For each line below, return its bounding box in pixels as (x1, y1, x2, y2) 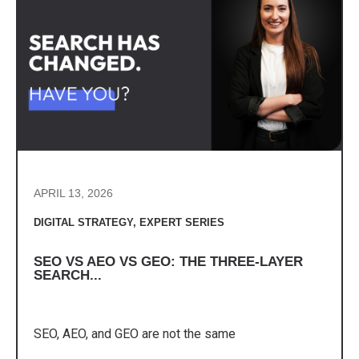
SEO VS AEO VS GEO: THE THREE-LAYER (34, 254, 303, 270)
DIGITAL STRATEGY (34, 216, 133, 229)
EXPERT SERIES (139, 216, 224, 229)
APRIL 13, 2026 (34, 187, 113, 200)
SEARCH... (34, 268, 102, 284)
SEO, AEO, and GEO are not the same (34, 325, 236, 341)
